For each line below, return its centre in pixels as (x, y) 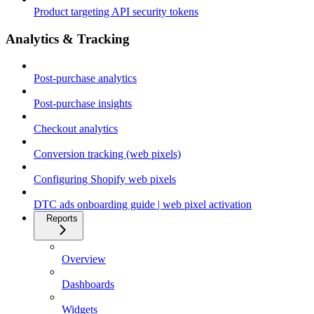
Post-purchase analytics (85, 78)
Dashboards (88, 285)
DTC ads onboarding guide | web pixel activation (143, 205)
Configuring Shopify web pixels (105, 179)
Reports (62, 219)
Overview (84, 259)
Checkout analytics (76, 129)
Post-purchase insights (83, 104)
